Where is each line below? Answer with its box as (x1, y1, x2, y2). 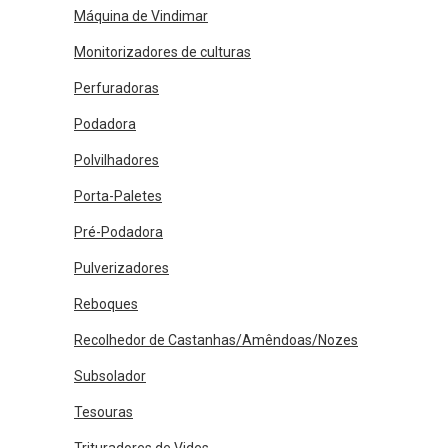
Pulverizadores (74, 260, 169, 276)
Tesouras (74, 404, 133, 420)
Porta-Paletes (74, 188, 162, 204)
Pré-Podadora (74, 224, 163, 240)
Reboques (74, 296, 138, 312)
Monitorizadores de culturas (74, 44, 251, 60)
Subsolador (74, 368, 146, 384)
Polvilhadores (74, 152, 159, 168)
